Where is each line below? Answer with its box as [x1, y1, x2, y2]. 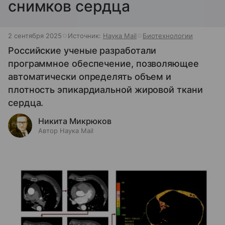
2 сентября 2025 [8, 32, 62, 40]
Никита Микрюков [38, 116, 111, 126]
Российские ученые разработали [8, 45, 157, 56]
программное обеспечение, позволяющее [8, 58, 199, 69]
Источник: [68, 32, 103, 40]
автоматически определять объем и [8, 71, 172, 82]
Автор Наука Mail [38, 127, 93, 135]
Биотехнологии [143, 32, 193, 40]
